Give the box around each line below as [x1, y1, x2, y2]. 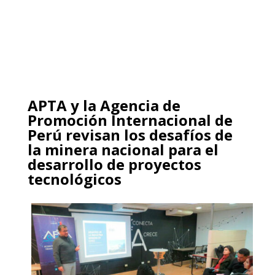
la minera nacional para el [27, 139, 219, 160]
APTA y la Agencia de [27, 95, 180, 115]
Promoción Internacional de [27, 109, 233, 130]
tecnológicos [27, 168, 122, 189]
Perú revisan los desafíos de [27, 124, 233, 145]
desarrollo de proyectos [27, 153, 201, 174]
